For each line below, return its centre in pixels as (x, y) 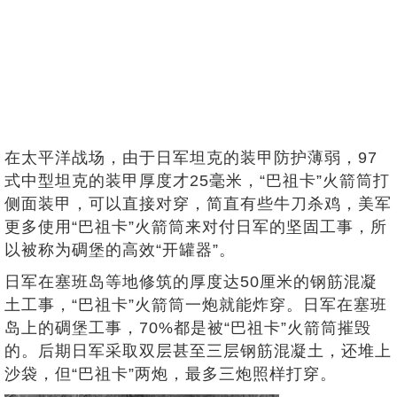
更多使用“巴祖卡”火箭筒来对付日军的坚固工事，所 (196, 227)
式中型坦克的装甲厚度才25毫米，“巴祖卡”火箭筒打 (197, 181)
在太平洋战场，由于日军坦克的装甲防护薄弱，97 (191, 158)
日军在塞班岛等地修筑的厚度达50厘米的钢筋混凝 (191, 282)
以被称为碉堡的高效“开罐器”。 (120, 250)
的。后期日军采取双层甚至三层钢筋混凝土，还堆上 (198, 351)
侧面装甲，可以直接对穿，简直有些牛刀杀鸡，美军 (198, 204)
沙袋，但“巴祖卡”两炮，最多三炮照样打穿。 (171, 374)
